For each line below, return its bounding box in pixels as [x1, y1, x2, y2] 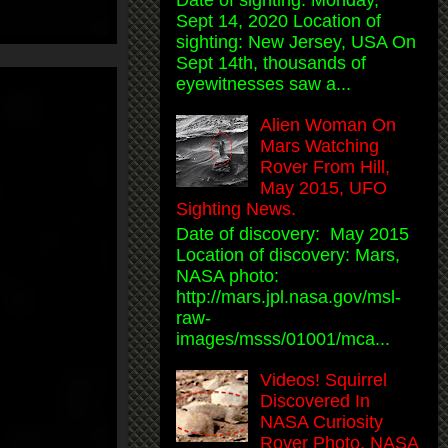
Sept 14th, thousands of [176, 53, 366, 74]
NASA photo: [176, 265, 279, 286]
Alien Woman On [260, 115, 397, 136]
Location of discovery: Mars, [176, 244, 405, 265]
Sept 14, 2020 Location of [176, 11, 381, 32]
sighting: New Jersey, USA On [176, 32, 416, 53]
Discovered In [260, 390, 371, 411]
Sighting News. [176, 199, 296, 220]
